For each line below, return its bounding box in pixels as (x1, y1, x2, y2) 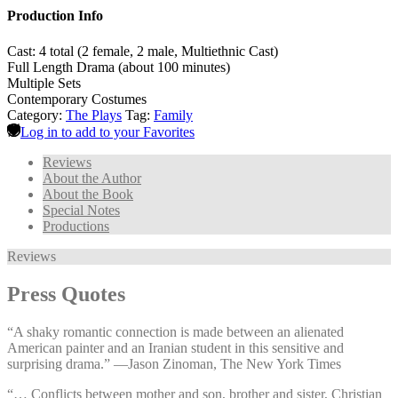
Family (154, 107, 193, 123)
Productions (43, 218, 109, 234)
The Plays (66, 107, 122, 123)
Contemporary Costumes (7, 91, 147, 107)
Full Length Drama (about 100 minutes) (7, 59, 230, 75)
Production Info (7, 8, 103, 24)
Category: (7, 107, 66, 123)
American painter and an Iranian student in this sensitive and (7, 339, 344, 355)
